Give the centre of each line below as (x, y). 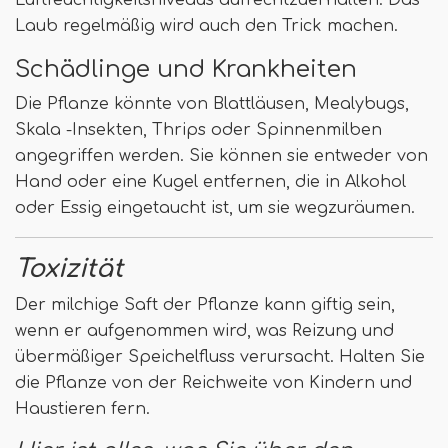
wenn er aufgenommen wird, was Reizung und (204, 331)
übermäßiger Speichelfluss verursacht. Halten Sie (220, 357)
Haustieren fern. (82, 409)
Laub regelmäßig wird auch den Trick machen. (206, 26)
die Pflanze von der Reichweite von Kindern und (213, 383)
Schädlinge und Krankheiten (186, 69)
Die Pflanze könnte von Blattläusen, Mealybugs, (212, 104)
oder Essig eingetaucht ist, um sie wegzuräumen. (215, 208)
